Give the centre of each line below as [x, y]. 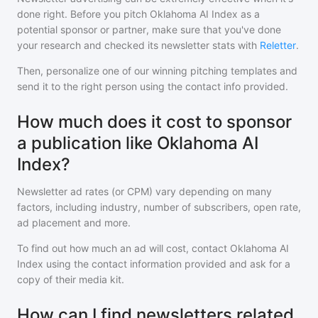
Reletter [278, 45]
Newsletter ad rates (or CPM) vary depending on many [144, 191]
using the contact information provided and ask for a [167, 264]
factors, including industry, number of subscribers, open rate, [159, 207]
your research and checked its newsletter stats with [137, 45]
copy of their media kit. [71, 279]
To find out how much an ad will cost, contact [124, 248]
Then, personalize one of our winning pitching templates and [157, 71]
